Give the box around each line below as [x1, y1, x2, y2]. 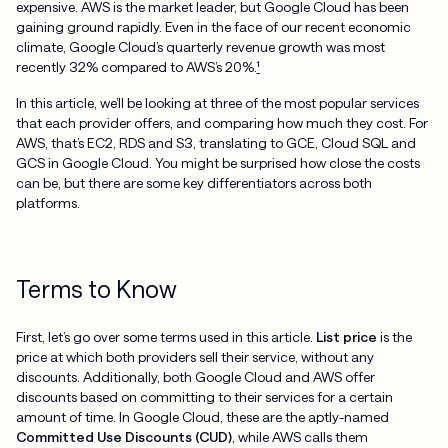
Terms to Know [15, 275, 177, 304]
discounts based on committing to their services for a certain [15, 387, 393, 405]
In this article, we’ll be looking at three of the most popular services [15, 94, 419, 112]
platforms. [15, 194, 80, 212]
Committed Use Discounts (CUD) [15, 427, 232, 445]
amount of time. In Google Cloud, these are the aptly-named [15, 407, 389, 425]
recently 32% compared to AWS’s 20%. [15, 58, 257, 76]
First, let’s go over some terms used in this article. [15, 327, 316, 345]
